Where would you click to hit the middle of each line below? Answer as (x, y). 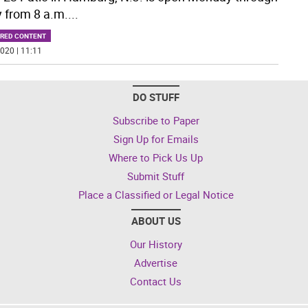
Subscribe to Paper (156, 120)
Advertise (156, 262)
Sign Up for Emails (156, 139)
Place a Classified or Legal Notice (156, 194)
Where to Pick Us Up (156, 157)
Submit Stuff (156, 176)
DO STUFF (156, 97)
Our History (156, 244)
